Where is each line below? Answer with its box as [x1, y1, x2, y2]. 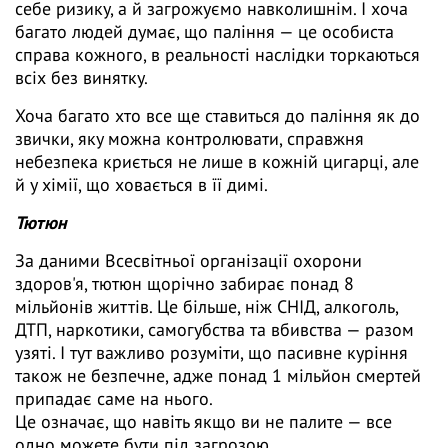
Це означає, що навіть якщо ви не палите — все [15, 410, 392, 434]
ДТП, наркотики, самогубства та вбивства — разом [15, 318, 414, 342]
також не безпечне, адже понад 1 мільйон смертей [15, 364, 421, 388]
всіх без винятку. [15, 66, 148, 90]
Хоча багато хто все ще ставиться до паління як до [15, 104, 420, 128]
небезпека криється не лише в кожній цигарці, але [15, 150, 419, 174]
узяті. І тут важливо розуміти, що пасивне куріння [15, 341, 408, 365]
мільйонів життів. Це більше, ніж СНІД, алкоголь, [15, 295, 398, 319]
